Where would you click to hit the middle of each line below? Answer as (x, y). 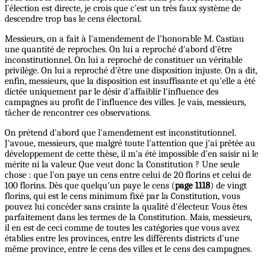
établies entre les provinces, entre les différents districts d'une (122, 239)
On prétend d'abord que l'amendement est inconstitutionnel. (120, 133)
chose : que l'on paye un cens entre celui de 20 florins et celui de (128, 175)
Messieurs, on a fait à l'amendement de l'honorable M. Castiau (124, 39)
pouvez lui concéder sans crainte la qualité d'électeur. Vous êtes (126, 207)
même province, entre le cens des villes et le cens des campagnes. (128, 249)
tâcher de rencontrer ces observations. (78, 113)
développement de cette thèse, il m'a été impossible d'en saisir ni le (131, 154)
